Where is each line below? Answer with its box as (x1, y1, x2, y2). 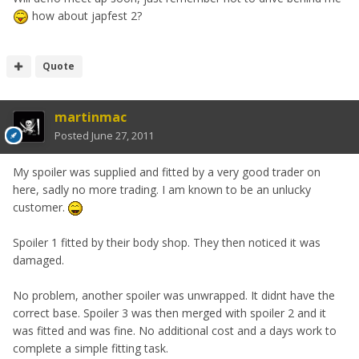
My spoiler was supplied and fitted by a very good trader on (13, 164, 321, 180)
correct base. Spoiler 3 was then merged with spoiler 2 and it (13, 305, 326, 321)
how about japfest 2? (29, 7, 142, 23)
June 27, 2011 (91, 128, 154, 143)
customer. (13, 200, 68, 216)
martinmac (54, 108, 127, 127)
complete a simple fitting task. (13, 341, 168, 357)
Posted (54, 128, 91, 143)
